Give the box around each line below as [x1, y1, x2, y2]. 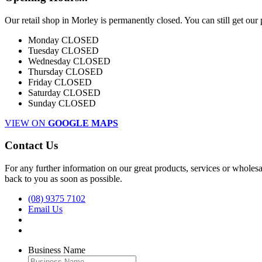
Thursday [28, 66, 65, 77]
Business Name [28, 244, 85, 255]
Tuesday [28, 45, 61, 56]
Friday [28, 77, 54, 87]
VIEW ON [5, 118, 48, 128]
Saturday [28, 87, 63, 98]
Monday [28, 35, 61, 45]
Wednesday [28, 56, 73, 66]
